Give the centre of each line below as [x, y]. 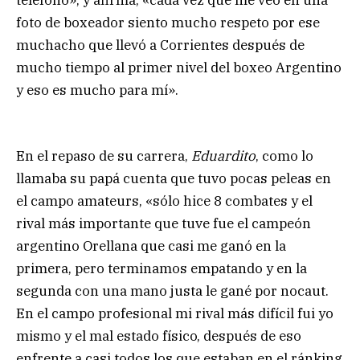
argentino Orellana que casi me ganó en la [151, 246]
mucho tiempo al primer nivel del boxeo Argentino [179, 68]
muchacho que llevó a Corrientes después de [160, 45]
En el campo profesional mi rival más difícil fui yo [175, 314]
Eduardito [223, 156]
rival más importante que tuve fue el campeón [164, 224]
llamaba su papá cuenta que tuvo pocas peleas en [174, 179]
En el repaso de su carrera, [104, 156]
